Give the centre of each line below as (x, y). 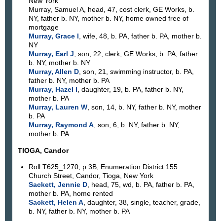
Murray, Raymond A (61, 125)
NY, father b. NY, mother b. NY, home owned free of (108, 18)
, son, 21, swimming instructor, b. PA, (136, 72)
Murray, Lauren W (58, 107)
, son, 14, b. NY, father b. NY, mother (144, 107)
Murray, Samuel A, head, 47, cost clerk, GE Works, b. (111, 10)
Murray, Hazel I (53, 90)
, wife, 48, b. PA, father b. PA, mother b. (140, 36)
